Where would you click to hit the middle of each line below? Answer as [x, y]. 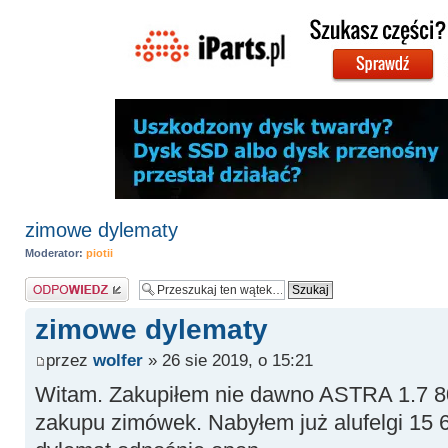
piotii [99, 253]
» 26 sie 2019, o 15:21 [227, 359]
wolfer [117, 359]
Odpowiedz [52, 282]
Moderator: [53, 253]
